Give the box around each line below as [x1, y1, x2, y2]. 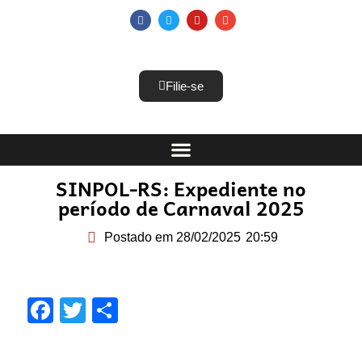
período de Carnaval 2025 [57, 192, 305, 223]
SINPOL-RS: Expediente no [56, 172, 306, 204]
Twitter [86, 295, 162, 325]
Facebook [53, 295, 168, 325]
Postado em [103, 229, 173, 244]
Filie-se [166, 78, 204, 93]
